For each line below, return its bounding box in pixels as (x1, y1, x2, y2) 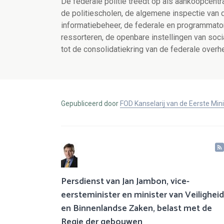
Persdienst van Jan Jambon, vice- (61, 174, 189, 189)
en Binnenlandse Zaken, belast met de (61, 201, 212, 216)
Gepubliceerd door (61, 99, 120, 108)
